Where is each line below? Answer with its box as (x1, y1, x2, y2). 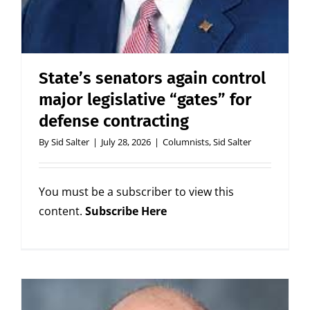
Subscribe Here (85, 203, 167, 219)
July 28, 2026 (101, 136, 151, 149)
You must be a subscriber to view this (39, 184, 234, 200)
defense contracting (39, 111, 189, 131)
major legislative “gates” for (39, 90, 252, 110)
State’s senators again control (39, 69, 266, 89)
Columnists (163, 136, 209, 149)
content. (39, 203, 85, 219)
